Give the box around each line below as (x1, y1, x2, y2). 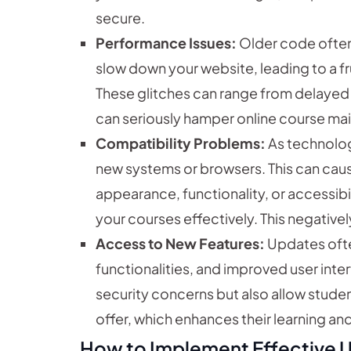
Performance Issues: (96, 34, 237, 52)
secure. (96, 9, 145, 27)
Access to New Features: (96, 234, 265, 253)
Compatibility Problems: (96, 134, 266, 153)
